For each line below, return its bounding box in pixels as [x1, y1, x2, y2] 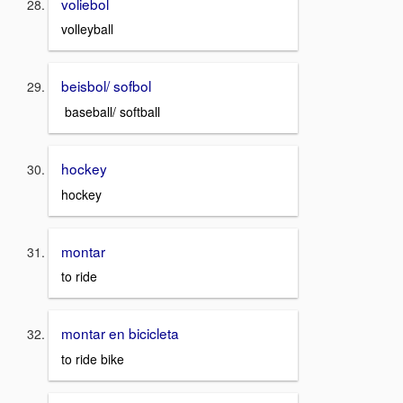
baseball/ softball [61, 102, 160, 121]
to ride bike [61, 350, 124, 368]
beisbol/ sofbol [61, 76, 155, 96]
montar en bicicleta [61, 323, 179, 344]
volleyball [61, 20, 113, 39]
